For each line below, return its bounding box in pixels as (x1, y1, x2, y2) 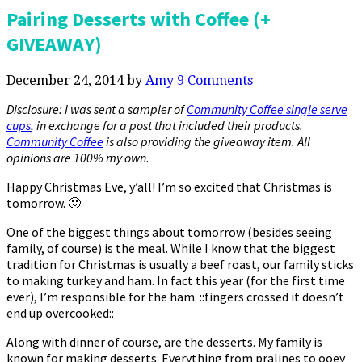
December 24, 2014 (6, 72, 124, 88)
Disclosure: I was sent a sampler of (6, 100, 187, 117)
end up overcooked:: (6, 304, 114, 321)
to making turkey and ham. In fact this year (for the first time (6, 271, 345, 288)
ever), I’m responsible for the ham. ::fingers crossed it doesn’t (6, 288, 344, 305)
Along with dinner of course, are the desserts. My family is (6, 333, 322, 350)
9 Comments (177, 72, 253, 88)
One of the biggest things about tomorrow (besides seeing (6, 223, 332, 240)
